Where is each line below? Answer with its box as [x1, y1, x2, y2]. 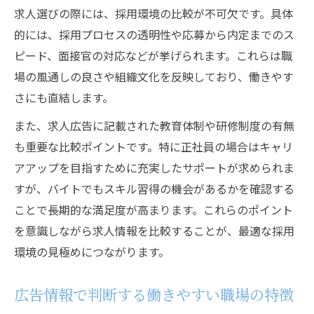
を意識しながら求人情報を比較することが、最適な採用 [14, 222, 294, 239]
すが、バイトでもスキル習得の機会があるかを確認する [14, 180, 294, 197]
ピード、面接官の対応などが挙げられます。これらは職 [14, 47, 292, 64]
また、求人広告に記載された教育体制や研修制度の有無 [14, 117, 294, 134]
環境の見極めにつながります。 [14, 243, 170, 260]
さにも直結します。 [14, 89, 114, 106]
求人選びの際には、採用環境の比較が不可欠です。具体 [14, 5, 293, 22]
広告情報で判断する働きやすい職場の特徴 [14, 283, 294, 305]
